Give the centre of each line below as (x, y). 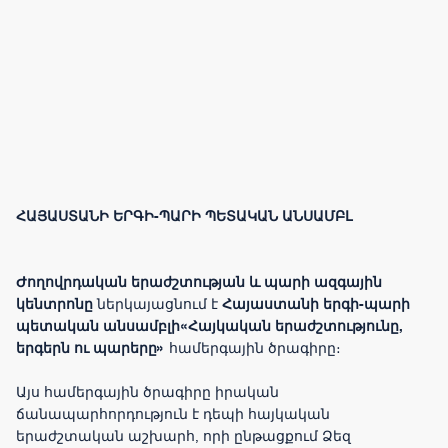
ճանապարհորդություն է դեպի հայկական (173, 415)
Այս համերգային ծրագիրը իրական (147, 393)
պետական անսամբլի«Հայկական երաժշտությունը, (209, 327)
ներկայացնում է (157, 305)
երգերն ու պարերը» (90, 349)
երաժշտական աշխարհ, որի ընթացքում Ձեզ (183, 437)
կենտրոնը (54, 305)
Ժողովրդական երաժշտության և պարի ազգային (199, 283)
